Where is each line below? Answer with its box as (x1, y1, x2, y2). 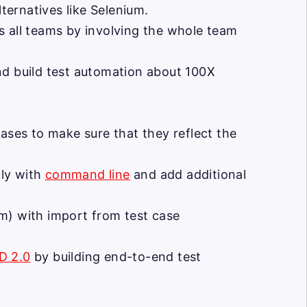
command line (45, 167, 130, 182)
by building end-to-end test (30, 249, 201, 264)
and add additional (130, 167, 247, 182)
